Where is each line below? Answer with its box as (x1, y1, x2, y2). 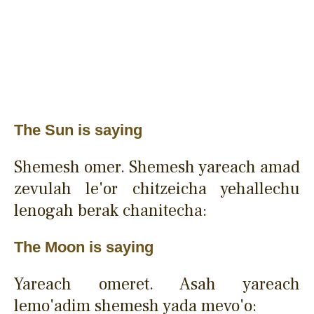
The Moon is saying (14, 238, 153, 256)
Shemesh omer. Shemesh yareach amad (14, 156, 300, 178)
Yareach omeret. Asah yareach (14, 273, 300, 295)
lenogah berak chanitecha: (14, 199, 207, 221)
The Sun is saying (14, 121, 142, 139)
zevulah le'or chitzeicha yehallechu (14, 177, 300, 200)
